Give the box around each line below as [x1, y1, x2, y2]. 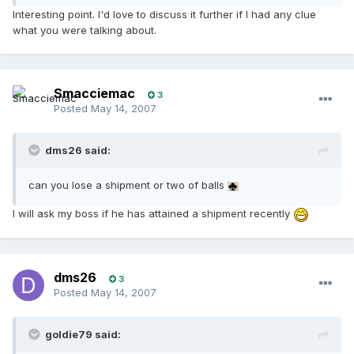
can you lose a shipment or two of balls [28, 179, 228, 192]
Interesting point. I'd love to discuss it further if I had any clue [13, 8, 316, 21]
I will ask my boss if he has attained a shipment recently [13, 207, 293, 220]
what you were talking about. [13, 24, 156, 37]
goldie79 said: [45, 328, 121, 341]
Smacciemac [54, 85, 135, 102]
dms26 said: [45, 144, 111, 157]
